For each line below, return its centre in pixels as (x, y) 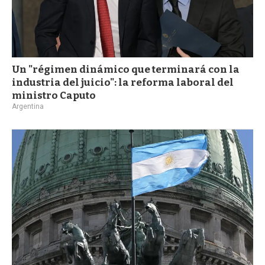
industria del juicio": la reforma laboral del (123, 82)
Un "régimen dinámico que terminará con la (126, 69)
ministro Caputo (54, 95)
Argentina (28, 106)
